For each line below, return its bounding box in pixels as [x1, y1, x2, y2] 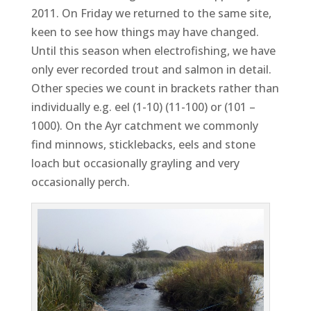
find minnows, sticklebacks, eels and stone [31, 137, 255, 152]
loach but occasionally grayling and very [31, 155, 239, 171]
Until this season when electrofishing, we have [31, 43, 276, 58]
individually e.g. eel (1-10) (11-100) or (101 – [31, 99, 255, 115]
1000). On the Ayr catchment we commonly [31, 118, 258, 133]
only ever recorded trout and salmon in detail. [31, 62, 271, 77]
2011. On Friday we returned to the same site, [31, 6, 271, 21]
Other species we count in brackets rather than [31, 81, 279, 96]
